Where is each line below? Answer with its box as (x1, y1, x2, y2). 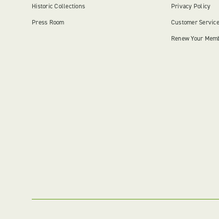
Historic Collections (32, 2, 86, 10)
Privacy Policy (171, 2, 211, 10)
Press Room (32, 18, 65, 26)
